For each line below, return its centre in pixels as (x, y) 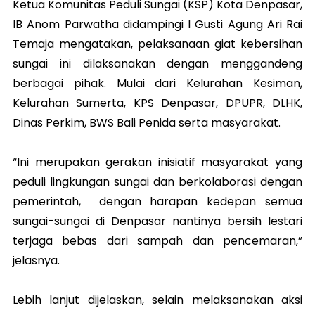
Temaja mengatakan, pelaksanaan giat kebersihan (157, 44)
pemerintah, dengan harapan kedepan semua (157, 201)
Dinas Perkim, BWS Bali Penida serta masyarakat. (147, 123)
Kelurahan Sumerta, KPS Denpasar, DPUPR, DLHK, (157, 103)
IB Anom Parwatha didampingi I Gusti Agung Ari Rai (157, 24)
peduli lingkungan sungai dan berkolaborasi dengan (157, 182)
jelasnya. (36, 261)
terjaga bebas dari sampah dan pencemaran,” (157, 241)
